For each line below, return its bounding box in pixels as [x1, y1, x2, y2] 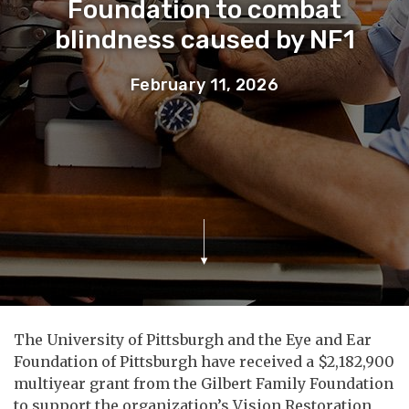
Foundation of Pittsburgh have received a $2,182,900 [14, 351, 394, 371]
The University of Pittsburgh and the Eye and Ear [14, 330, 372, 349]
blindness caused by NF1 [54, 24, 355, 55]
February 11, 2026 [130, 74, 279, 95]
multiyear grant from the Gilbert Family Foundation [14, 373, 393, 393]
